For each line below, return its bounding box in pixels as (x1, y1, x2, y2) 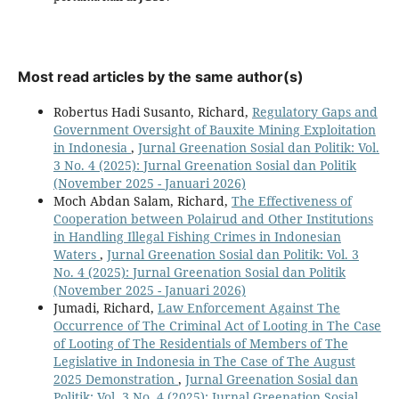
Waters (53, 246, 100, 264)
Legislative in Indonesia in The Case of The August (53, 353, 355, 370)
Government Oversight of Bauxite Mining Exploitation (53, 121, 376, 139)
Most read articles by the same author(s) (17, 68, 304, 86)
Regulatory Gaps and (251, 103, 378, 121)
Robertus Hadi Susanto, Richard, (53, 103, 252, 121)
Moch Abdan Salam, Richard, (53, 192, 232, 210)
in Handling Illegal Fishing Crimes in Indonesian (53, 228, 341, 246)
